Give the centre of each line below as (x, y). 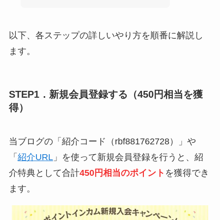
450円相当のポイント (122, 173)
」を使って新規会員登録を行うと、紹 (128, 157)
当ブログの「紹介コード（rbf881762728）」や (102, 142)
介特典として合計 (44, 173)
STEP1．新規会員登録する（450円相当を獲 (106, 94)
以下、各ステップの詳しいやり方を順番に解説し (106, 35)
